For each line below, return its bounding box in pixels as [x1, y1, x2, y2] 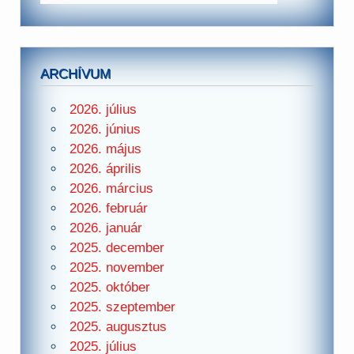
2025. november [69, 260, 164, 276]
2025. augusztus [69, 319, 167, 335]
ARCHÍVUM [40, 66, 111, 81]
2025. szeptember [69, 299, 175, 315]
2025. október [69, 280, 150, 296]
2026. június [69, 122, 141, 137]
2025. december [69, 240, 164, 256]
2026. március [69, 181, 153, 197]
